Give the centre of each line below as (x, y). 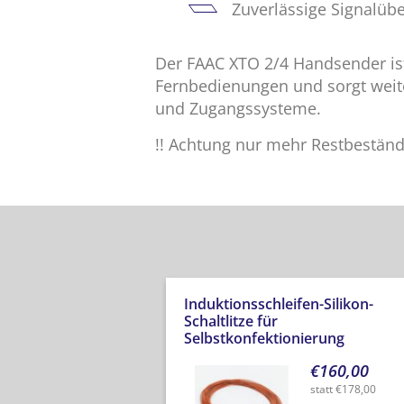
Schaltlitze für (230, 321)
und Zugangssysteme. (238, 108)
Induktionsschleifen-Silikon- (278, 303)
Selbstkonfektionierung (264, 338)
